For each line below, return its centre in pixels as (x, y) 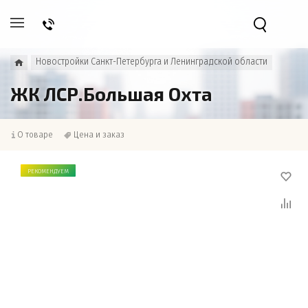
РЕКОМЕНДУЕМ (48, 171)
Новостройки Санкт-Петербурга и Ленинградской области (152, 62)
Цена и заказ (99, 134)
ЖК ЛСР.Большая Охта (111, 93)
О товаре (35, 134)
